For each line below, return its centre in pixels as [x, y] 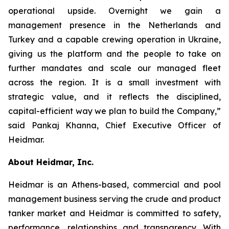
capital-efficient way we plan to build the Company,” [114, 111]
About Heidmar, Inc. [51, 162]
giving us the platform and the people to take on [114, 54]
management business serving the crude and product [114, 199]
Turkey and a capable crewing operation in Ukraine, [114, 39]
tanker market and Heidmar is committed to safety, [114, 213]
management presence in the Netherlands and [114, 25]
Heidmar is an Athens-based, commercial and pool [114, 185]
